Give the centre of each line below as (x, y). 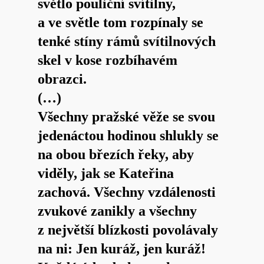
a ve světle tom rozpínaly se (121, 22)
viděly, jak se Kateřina (106, 173)
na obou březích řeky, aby (116, 154)
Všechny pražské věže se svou (126, 116)
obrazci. (62, 79)
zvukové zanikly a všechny (117, 211)
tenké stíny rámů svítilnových (127, 41)
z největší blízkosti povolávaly (128, 230)
